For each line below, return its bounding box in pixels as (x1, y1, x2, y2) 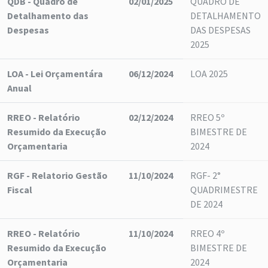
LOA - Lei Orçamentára (7, 68, 103, 80)
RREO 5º (190, 111, 224, 123)
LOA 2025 (190, 68, 228, 80)
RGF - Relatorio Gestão (7, 169, 108, 181)
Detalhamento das (7, 10, 89, 22)
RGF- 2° (190, 169, 221, 181)
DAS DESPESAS (190, 24, 251, 36)
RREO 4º (190, 227, 224, 239)
